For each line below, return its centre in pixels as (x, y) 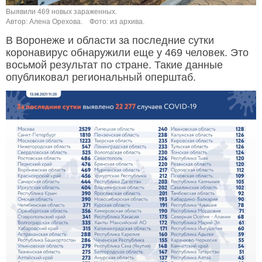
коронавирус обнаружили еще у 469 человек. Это (127, 53)
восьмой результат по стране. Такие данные (114, 65)
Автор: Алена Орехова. (44, 22)
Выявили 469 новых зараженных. (61, 12)
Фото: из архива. (117, 22)
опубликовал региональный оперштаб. (101, 77)
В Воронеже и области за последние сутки (110, 41)
